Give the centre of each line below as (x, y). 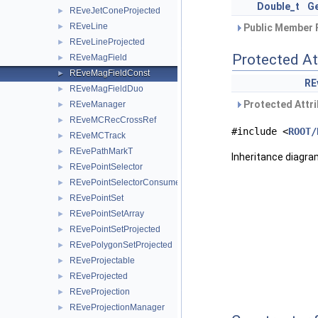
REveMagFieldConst (110, 73)
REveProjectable (102, 261)
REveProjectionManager (117, 307)
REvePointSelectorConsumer (126, 182)
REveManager (98, 104)
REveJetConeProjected (115, 11)
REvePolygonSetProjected (121, 245)
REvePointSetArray (107, 214)
